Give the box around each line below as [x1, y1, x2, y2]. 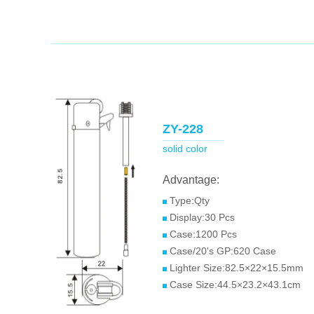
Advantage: [163, 174, 219, 186]
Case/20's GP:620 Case [167, 245, 276, 257]
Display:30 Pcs [167, 212, 235, 223]
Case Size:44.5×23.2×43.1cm [167, 279, 301, 290]
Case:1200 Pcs [167, 228, 237, 240]
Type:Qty [167, 195, 210, 206]
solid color [163, 143, 207, 154]
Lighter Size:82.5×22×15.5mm [167, 262, 303, 273]
